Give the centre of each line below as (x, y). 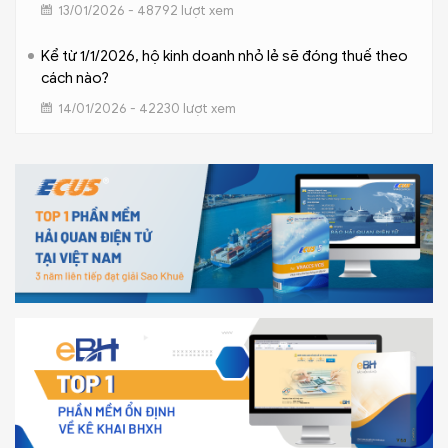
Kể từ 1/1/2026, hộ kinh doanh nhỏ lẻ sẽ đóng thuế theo (224, 55)
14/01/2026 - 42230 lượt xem (147, 108)
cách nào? (75, 77)
